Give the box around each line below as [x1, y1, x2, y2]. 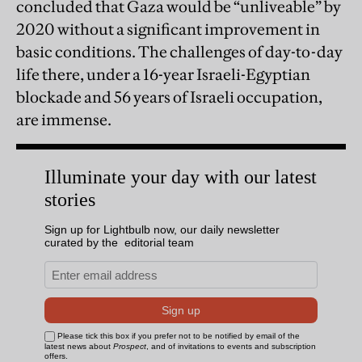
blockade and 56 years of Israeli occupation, [16, 87, 322, 107]
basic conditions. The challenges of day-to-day [16, 42, 343, 62]
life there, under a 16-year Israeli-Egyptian [16, 65, 310, 85]
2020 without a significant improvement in [16, 19, 320, 40]
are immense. [16, 110, 112, 130]
